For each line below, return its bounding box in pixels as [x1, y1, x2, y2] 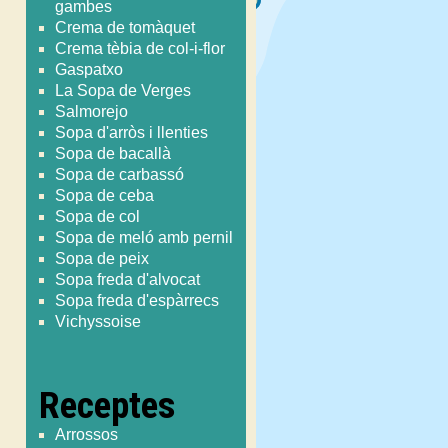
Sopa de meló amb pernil [55, 228, 234, 246]
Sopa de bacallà [55, 144, 172, 162]
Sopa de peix [55, 249, 150, 267]
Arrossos [55, 426, 119, 444]
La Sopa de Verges [55, 81, 192, 99]
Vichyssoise [55, 312, 142, 330]
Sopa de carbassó [55, 165, 185, 183]
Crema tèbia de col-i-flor [55, 39, 226, 57]
